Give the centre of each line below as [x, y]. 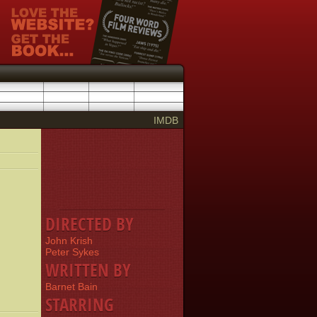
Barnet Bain [71, 287]
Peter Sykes [72, 252]
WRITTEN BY [88, 270]
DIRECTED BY [90, 224]
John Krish [69, 241]
